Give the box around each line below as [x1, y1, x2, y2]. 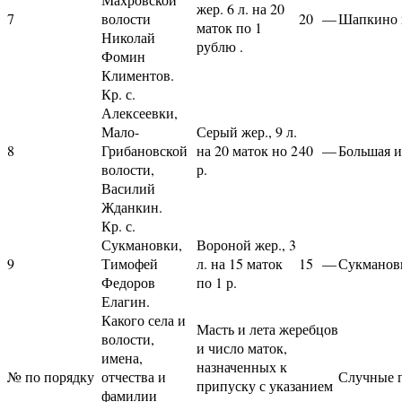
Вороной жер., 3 [197, 234, 296, 254]
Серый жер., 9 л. [197, 121, 297, 141]
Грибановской [101, 140, 188, 160]
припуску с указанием [197, 375, 333, 395]
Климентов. [101, 65, 174, 84]
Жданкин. [101, 197, 162, 216]
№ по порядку [7, 366, 94, 386]
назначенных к [197, 356, 287, 376]
